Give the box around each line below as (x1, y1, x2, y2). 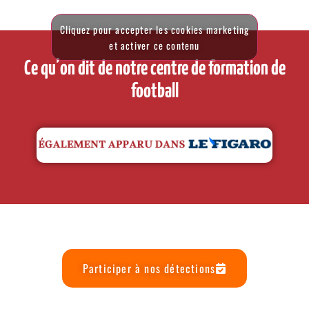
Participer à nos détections (82, 259, 216, 277)
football (130, 81, 179, 101)
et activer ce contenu (109, 37, 200, 52)
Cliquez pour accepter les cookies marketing (59, 21, 250, 37)
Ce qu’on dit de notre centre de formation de (23, 59, 286, 79)
